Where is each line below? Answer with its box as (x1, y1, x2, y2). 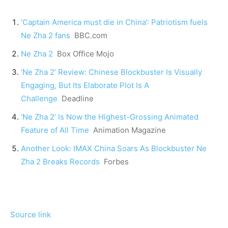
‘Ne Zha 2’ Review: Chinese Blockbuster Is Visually (21, 67, 202, 77)
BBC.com (74, 31, 107, 41)
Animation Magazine (93, 125, 166, 135)
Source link (10, 210, 51, 220)
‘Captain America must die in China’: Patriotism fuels (21, 17, 208, 27)
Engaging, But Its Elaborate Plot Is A (21, 80, 149, 91)
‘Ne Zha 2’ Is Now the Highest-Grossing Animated (21, 112, 198, 122)
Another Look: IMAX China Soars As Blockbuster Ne (21, 144, 207, 154)
